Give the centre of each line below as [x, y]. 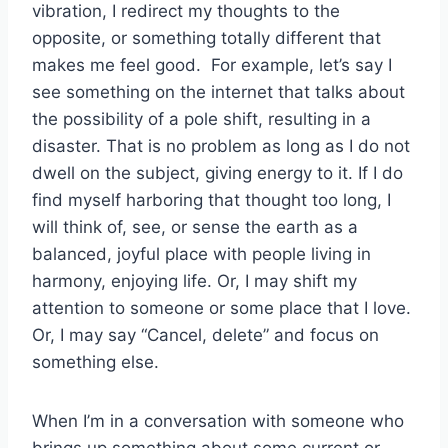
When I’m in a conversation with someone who [218, 421]
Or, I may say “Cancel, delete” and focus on [205, 335]
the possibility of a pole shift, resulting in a [201, 119]
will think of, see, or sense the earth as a [195, 227]
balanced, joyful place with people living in [201, 254]
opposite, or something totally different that [206, 38]
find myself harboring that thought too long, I [211, 200]
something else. [95, 362]
